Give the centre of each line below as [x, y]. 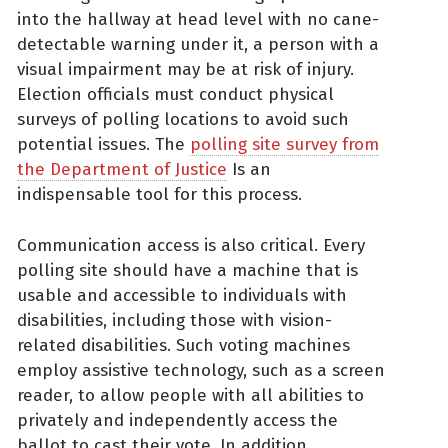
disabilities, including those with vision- [174, 320]
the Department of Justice [122, 170]
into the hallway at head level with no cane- [198, 20]
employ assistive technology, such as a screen [201, 370]
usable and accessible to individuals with [182, 295]
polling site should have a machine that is [187, 270]
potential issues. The [103, 145]
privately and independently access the [177, 420]
